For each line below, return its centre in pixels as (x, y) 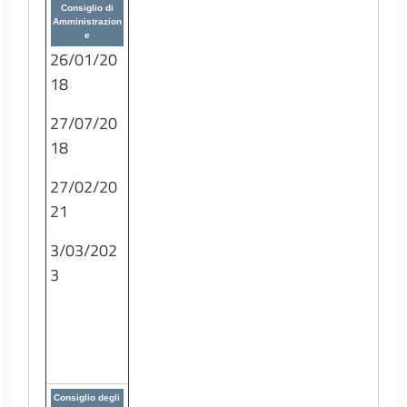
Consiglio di (87, 7)
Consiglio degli (87, 397)
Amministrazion (87, 21)
